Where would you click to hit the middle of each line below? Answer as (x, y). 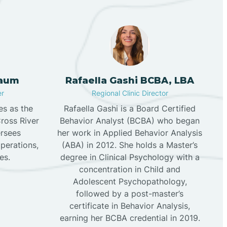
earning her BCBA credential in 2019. (130, 218)
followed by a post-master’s (130, 194)
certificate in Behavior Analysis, (130, 206)
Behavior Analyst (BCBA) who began (130, 121)
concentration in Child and (130, 169)
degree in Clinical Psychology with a (130, 157)
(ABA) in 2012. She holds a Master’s (130, 145)
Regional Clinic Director (130, 93)
